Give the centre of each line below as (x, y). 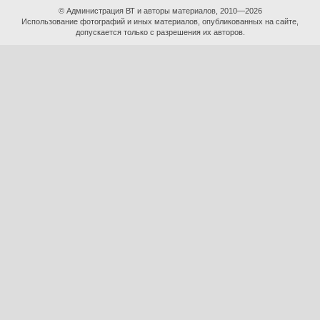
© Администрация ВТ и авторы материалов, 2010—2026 (160, 11)
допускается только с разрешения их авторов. (160, 32)
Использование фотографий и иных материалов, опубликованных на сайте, (160, 21)
